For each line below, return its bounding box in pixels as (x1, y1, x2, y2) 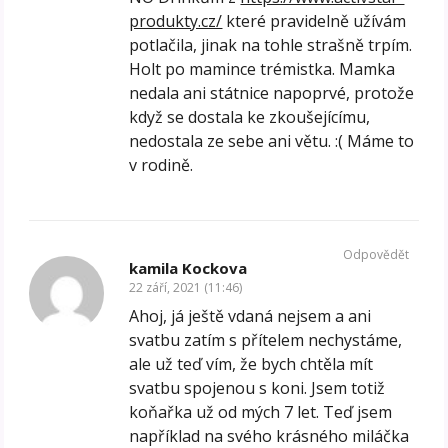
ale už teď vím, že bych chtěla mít (129, 352, 374, 375)
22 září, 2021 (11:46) (129, 278, 243, 296)
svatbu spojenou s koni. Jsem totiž (129, 376, 386, 399)
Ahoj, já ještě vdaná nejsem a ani (129, 304, 372, 327)
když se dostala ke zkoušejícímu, (129, 105, 371, 128)
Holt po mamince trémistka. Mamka (129, 57, 396, 80)
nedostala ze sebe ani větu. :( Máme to (129, 129, 415, 152)
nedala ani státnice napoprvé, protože (129, 81, 415, 104)
